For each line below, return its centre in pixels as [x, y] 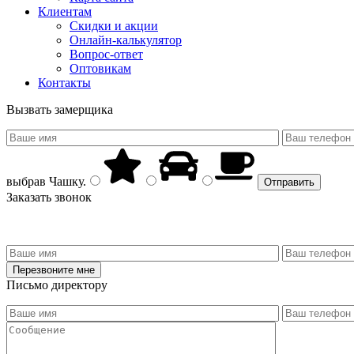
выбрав [26, 181]
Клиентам [65, 11]
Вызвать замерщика [60, 109]
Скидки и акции [114, 25]
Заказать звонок [49, 197]
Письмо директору [57, 284]
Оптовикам [100, 68]
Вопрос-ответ [106, 54]
